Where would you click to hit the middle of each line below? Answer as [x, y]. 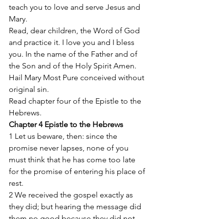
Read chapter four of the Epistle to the [76, 101]
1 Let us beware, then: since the [64, 136]
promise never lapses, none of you [70, 148]
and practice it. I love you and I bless [73, 42]
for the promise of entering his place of [78, 171]
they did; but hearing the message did [76, 207]
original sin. [30, 89]
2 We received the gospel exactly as [72, 195]
